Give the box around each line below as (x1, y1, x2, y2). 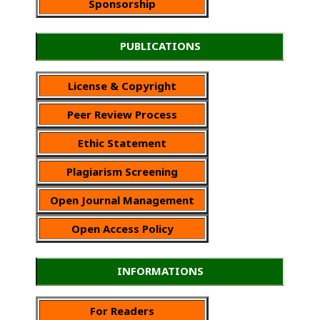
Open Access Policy (71, 221, 174, 236)
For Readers (90, 303, 154, 318)
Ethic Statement (78, 135, 166, 150)
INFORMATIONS (116, 263, 204, 278)
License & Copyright (68, 78, 176, 93)
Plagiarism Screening (66, 164, 178, 179)
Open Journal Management (50, 192, 194, 207)
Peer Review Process (67, 106, 177, 121)
